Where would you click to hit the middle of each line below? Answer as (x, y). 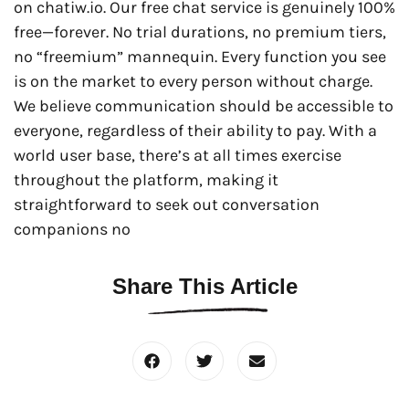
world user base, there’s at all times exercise (178, 156)
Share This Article (204, 286)
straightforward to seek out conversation (167, 205)
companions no (72, 230)
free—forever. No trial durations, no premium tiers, (200, 32)
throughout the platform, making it (146, 180)
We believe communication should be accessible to (204, 106)
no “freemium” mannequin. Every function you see (200, 57)
